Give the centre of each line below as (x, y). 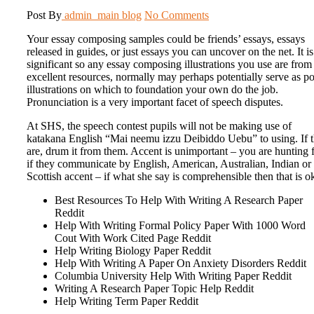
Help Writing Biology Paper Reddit (133, 251)
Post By (44, 15)
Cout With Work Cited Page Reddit (133, 238)
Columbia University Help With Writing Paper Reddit (173, 276)
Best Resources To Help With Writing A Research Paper (179, 200)
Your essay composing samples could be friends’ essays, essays (166, 39)
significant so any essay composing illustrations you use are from (169, 64)
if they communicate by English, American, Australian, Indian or (169, 164)
